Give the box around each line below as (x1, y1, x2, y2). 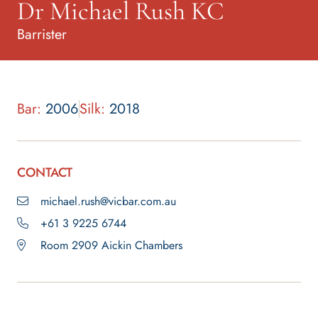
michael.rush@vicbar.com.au (40, 192, 176, 209)
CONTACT (17, 163, 72, 182)
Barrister (17, 23, 67, 45)
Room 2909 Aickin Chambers (40, 236, 182, 253)
